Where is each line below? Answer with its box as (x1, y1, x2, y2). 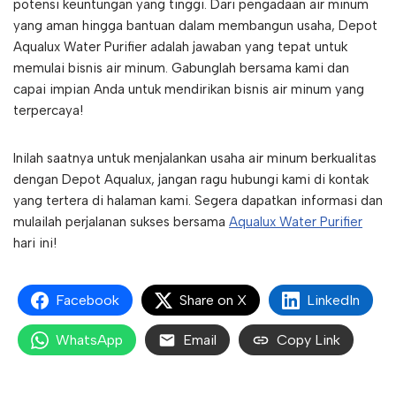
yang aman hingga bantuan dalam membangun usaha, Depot (13, 18, 377, 34)
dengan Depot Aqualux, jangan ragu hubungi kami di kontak (13, 171, 369, 188)
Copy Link (277, 331, 340, 349)
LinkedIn (307, 292, 360, 309)
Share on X (179, 292, 247, 309)
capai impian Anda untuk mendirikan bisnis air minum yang (13, 81, 364, 98)
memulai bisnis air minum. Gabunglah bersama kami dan (13, 60, 349, 77)
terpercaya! (13, 103, 83, 119)
